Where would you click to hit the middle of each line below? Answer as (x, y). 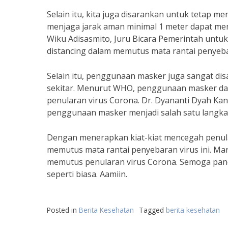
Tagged (152, 210)
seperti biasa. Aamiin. (87, 174)
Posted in (63, 210)
